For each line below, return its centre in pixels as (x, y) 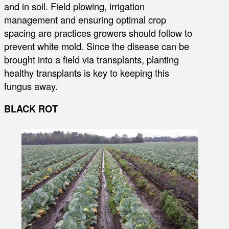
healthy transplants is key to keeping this (87, 72)
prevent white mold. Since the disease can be (97, 46)
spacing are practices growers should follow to (98, 32)
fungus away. (31, 86)
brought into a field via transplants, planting (91, 59)
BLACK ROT (31, 108)
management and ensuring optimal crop (85, 19)
